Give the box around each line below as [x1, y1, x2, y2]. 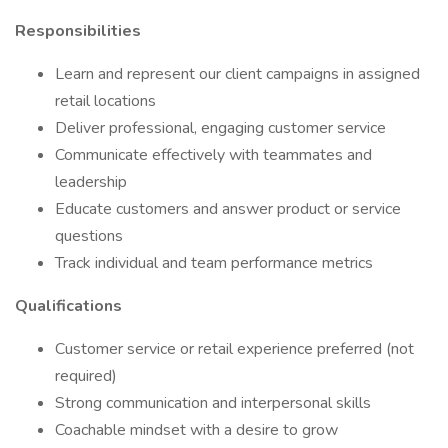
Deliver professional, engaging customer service [55, 117, 386, 139]
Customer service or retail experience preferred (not [55, 338, 414, 360]
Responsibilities [15, 20, 141, 42]
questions [55, 225, 123, 247]
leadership [55, 171, 127, 193]
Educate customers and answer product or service [55, 198, 401, 220]
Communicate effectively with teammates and [55, 144, 372, 166]
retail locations [55, 90, 156, 112]
